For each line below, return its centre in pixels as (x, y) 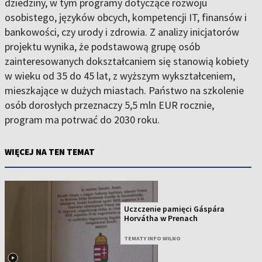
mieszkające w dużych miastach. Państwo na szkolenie (124, 90)
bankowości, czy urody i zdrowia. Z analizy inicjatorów (122, 32)
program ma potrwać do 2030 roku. (82, 120)
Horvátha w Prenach (161, 218)
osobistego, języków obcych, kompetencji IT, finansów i (126, 17)
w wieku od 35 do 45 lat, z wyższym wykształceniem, (120, 76)
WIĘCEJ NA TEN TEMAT (50, 152)
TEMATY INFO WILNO (153, 239)
